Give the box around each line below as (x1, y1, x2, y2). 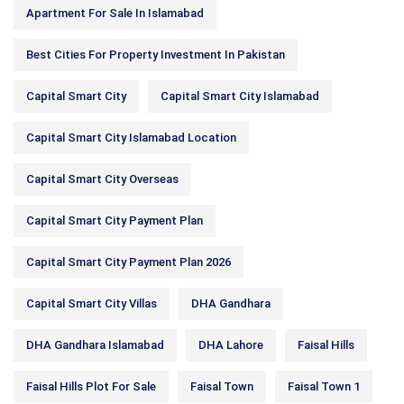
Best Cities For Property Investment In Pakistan (26, 48, 285, 61)
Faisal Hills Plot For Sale (26, 380, 156, 393)
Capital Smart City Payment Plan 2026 (26, 255, 231, 269)
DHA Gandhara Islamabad (26, 338, 164, 352)
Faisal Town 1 (288, 380, 360, 393)
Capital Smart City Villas (26, 297, 157, 310)
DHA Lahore (198, 338, 263, 352)
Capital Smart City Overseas (26, 172, 179, 186)
